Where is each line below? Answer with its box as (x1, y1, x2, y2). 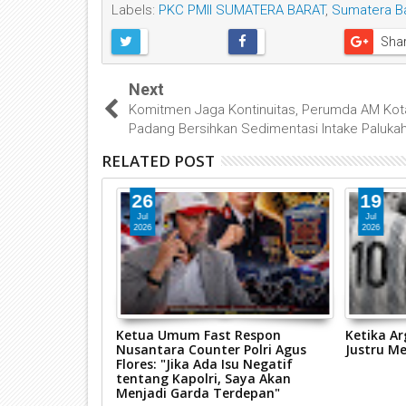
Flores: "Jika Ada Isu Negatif (115, 355, 293, 373)
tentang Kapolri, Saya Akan (115, 370, 291, 388)
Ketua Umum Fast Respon (115, 326, 281, 344)
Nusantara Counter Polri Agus (115, 341, 306, 359)
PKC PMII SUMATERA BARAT (159, 2, 325, 19)
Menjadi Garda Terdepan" (115, 384, 280, 402)
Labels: (111, 2, 159, 19)
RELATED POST (101, 150, 215, 172)
